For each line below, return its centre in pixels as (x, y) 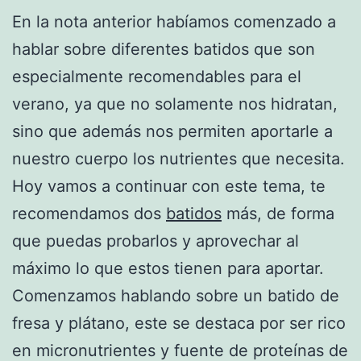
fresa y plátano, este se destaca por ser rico (179, 323)
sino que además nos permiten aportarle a (172, 131)
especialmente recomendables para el (157, 76)
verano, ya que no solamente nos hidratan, (175, 104)
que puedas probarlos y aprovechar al (156, 241)
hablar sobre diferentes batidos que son (164, 49)
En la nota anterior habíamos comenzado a (174, 21)
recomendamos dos (89, 213)
